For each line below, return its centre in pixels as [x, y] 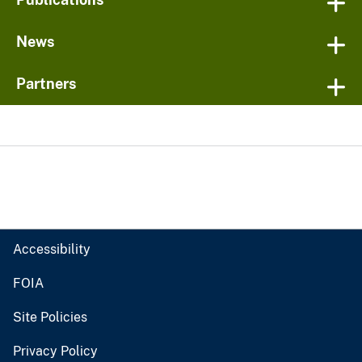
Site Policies [50, 318]
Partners [46, 84]
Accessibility [52, 250]
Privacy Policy [55, 351]
